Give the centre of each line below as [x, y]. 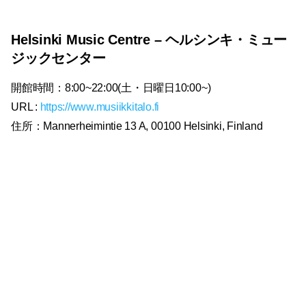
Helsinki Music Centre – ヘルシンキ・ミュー [149, 40]
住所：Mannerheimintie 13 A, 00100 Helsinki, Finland [137, 126]
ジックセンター [58, 58]
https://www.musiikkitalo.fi [100, 107]
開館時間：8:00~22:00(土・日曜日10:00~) [111, 88]
